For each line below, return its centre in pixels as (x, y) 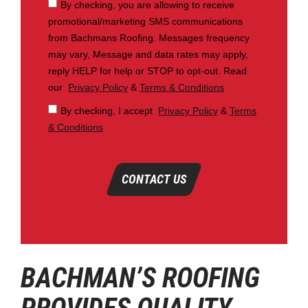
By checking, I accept (109, 110)
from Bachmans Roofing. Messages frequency (149, 37)
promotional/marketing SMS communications (145, 21)
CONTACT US (154, 179)
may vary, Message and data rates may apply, (148, 54)
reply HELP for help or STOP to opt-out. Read (147, 70)
